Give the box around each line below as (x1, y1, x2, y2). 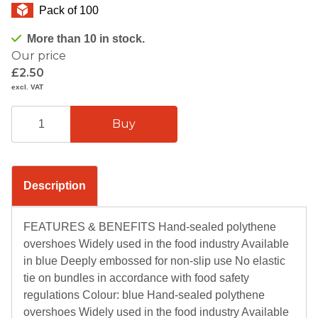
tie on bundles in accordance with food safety (23, 271, 249, 284)
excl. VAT (11, 82, 43, 91)
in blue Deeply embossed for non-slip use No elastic (23, 254, 285, 267)
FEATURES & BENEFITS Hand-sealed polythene (23, 220, 276, 233)
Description (23, 179, 86, 192)
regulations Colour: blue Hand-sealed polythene (23, 288, 265, 301)
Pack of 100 (39, 4, 99, 16)
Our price (11, 48, 66, 62)
